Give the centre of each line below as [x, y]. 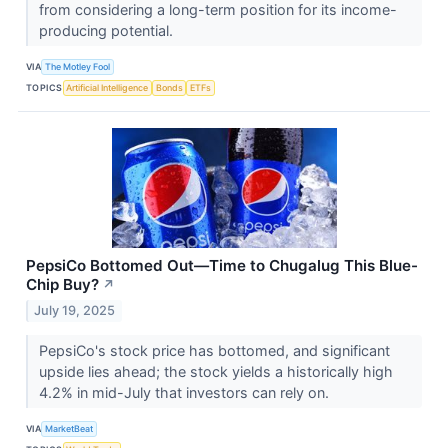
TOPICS [44, 87]
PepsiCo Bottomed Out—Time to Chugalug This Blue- [222, 266]
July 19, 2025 [75, 311]
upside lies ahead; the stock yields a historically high [215, 372]
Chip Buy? [62, 285]
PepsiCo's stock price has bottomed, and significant [214, 351]
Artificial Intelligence [107, 87]
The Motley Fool [78, 66]
